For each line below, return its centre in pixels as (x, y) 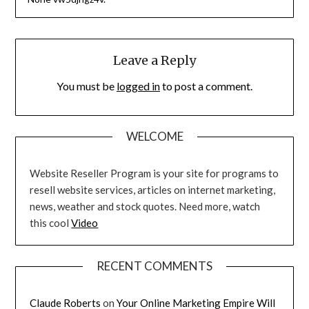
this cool (51, 222)
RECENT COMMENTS (154, 266)
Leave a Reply (154, 61)
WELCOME (154, 136)
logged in (138, 86)
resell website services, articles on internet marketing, (153, 189)
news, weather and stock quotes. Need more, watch (145, 206)
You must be (87, 86)
